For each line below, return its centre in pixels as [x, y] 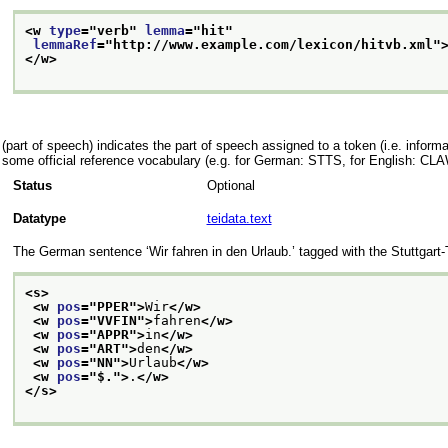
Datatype [39, 219]
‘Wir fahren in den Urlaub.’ [220, 252]
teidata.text [239, 219]
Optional [230, 186]
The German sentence [79, 252]
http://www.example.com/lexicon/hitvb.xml [272, 45]
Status [32, 186]
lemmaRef [64, 45]
